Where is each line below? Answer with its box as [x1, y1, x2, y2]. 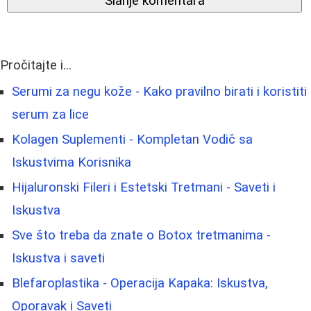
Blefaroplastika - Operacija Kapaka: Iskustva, [12, 276, 268, 292]
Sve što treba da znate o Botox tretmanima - [12, 228, 271, 244]
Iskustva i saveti [12, 251, 105, 267]
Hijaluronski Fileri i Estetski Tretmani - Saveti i [12, 180, 276, 196]
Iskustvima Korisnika [12, 155, 131, 171]
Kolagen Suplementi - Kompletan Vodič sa [12, 132, 253, 148]
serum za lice [12, 107, 89, 123]
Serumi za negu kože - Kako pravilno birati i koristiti [12, 84, 307, 100]
